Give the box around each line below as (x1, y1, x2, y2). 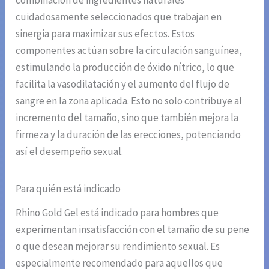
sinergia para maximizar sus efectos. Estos (16, 27, 195, 41)
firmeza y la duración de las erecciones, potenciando (16, 128, 241, 142)
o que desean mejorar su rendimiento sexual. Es (16, 240, 220, 253)
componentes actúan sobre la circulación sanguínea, (16, 44, 243, 58)
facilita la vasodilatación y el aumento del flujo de (16, 77, 230, 91)
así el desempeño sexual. (16, 145, 124, 159)
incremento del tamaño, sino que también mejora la (16, 111, 239, 125)
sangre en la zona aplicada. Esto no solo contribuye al (16, 94, 243, 108)
